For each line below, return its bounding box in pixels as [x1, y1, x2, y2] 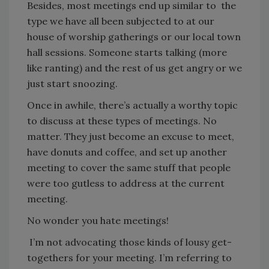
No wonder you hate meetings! [27, 214, 169, 226]
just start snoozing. [27, 77, 118, 89]
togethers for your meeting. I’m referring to [27, 252, 232, 264]
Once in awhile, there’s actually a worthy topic [27, 99, 238, 111]
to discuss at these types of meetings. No [27, 115, 217, 127]
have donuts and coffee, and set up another [27, 146, 227, 158]
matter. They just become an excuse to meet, [27, 130, 234, 142]
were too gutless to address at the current [27, 177, 225, 189]
